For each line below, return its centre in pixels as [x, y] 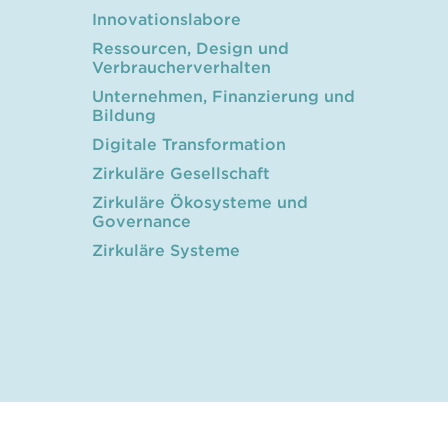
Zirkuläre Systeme [166, 250]
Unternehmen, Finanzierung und [223, 96]
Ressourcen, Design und [190, 48]
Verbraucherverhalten [181, 67]
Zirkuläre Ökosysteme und [200, 202]
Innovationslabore [166, 19]
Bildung [124, 115]
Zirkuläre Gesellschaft [181, 173]
